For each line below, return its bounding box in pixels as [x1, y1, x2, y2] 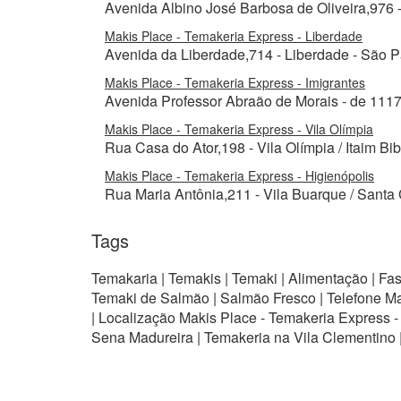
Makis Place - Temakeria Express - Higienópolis [105, 166, 374, 184]
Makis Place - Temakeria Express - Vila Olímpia [105, 120, 373, 138]
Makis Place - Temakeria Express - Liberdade [105, 27, 363, 45]
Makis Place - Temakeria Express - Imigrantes [105, 73, 365, 91]
